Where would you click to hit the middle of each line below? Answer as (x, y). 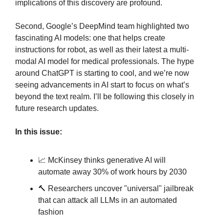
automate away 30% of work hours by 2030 (112, 172)
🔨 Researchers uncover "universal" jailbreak (116, 188)
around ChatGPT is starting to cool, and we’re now (102, 73)
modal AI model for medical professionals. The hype (105, 61)
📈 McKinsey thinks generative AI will (102, 160)
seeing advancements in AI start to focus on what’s (102, 85)
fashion (51, 212)
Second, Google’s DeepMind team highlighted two (102, 26)
